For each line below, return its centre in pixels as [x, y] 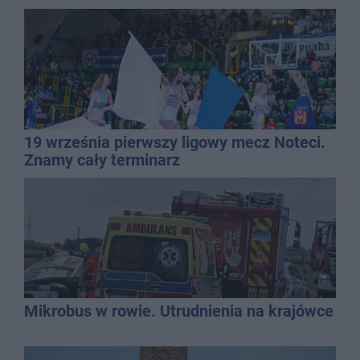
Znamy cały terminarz [102, 160]
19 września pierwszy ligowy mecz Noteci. [175, 142]
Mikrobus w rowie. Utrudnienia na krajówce [179, 311]
